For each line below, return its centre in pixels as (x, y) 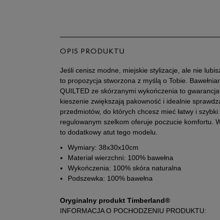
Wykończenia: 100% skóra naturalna (124, 168)
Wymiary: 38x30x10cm (103, 147)
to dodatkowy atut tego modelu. (109, 132)
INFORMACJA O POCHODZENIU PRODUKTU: (133, 211)
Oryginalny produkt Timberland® (115, 200)
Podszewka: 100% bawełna (110, 178)
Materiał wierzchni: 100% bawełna (121, 158)
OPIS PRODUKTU (92, 52)
